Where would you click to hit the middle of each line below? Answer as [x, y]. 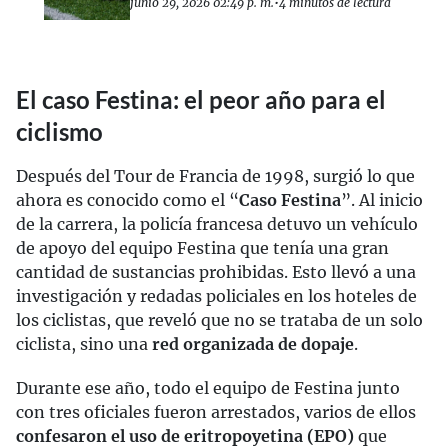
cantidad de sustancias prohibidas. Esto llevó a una [216, 272]
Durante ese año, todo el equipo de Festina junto [208, 388]
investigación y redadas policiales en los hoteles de [216, 296]
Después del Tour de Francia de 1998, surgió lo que [215, 176]
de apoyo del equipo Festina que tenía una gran [202, 248]
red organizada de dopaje [253, 344]
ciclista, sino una [84, 344]
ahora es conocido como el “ [127, 200]
